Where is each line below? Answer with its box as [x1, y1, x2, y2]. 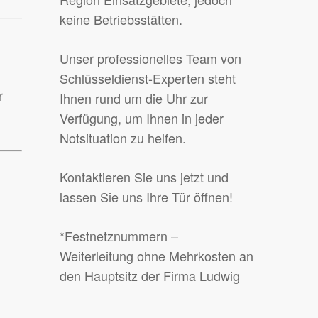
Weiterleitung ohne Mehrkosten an [60, 246, 254, 265]
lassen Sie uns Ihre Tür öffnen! [60, 187, 234, 207]
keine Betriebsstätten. [60, 10, 183, 29]
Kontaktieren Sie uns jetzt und [60, 168, 229, 187]
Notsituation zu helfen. [60, 128, 187, 148]
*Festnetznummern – [60, 226, 179, 246]
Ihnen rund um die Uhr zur [60, 89, 209, 108]
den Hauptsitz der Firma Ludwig [60, 266, 241, 285]
